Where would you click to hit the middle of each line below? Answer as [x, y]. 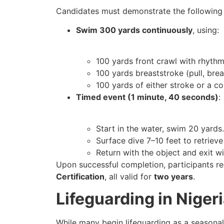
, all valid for [129, 176]
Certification [80, 176]
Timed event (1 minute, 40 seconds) [147, 97]
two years [173, 176]
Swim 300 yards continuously [134, 30]
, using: [206, 30]
